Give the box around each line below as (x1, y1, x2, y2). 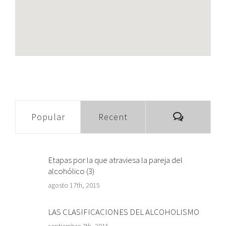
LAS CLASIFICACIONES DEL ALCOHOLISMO (48, 206, 199, 217)
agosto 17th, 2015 (48, 180, 100, 190)
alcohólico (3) (48, 165, 94, 177)
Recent (98, 110, 128, 123)
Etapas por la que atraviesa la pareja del (48, 154, 183, 165)
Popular (31, 110, 65, 123)
